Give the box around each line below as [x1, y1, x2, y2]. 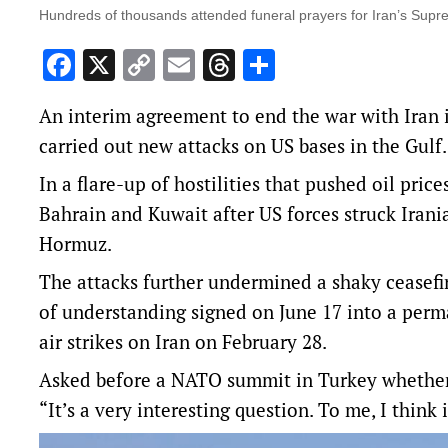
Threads [235, 44, 350, 87]
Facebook [75, 44, 208, 87]
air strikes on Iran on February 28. [39, 329, 327, 355]
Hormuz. [39, 231, 112, 257]
